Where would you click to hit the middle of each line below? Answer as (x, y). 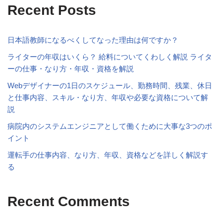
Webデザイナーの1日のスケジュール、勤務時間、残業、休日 (110, 85)
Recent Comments (69, 201)
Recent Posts (52, 10)
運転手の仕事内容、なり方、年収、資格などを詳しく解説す (108, 155)
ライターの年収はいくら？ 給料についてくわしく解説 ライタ (110, 57)
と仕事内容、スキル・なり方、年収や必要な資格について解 (108, 97)
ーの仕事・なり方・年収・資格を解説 (71, 69)
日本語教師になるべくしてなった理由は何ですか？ (93, 40)
